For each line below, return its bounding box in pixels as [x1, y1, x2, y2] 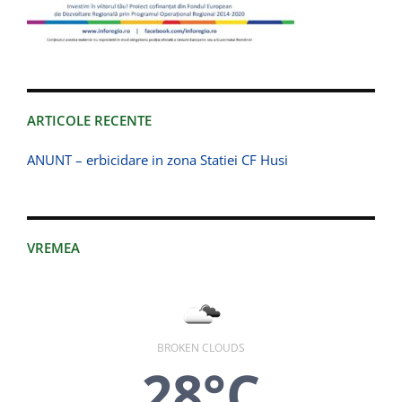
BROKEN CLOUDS [157, 340, 245, 356]
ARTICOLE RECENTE [27, 111, 152, 130]
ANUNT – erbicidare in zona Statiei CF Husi [27, 151, 288, 170]
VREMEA [27, 239, 80, 258]
